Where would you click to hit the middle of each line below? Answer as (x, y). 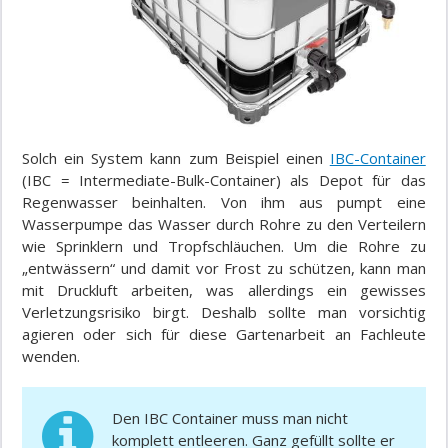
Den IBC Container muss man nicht (230, 418)
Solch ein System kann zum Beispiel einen (176, 158)
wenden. (51, 356)
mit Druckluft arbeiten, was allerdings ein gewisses (224, 290)
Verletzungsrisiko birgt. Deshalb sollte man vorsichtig (224, 312)
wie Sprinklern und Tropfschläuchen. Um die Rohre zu (224, 246)
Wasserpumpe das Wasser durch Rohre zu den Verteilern (224, 224)
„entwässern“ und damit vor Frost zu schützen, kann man (224, 268)
